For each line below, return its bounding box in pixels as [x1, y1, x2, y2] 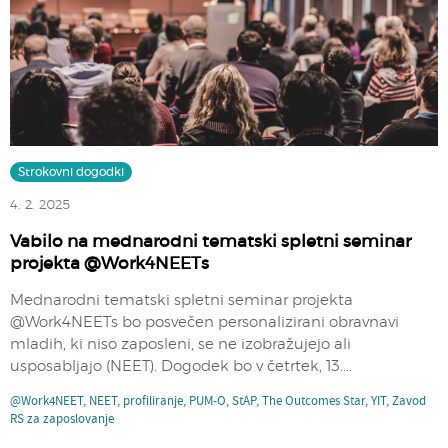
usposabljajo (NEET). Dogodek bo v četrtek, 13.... [10, 358, 352, 374]
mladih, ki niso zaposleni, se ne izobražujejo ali [10, 336, 351, 352]
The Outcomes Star [262, 391, 365, 412]
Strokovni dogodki [18, 165, 124, 178]
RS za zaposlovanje [10, 409, 114, 430]
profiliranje [123, 391, 183, 412]
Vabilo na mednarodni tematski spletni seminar [10, 232, 411, 250]
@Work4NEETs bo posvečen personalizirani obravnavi [10, 314, 399, 330]
